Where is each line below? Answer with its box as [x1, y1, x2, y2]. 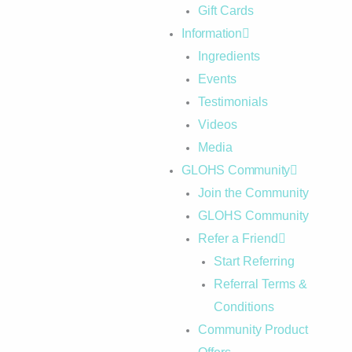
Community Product [197, 323, 308, 337]
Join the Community [197, 186, 309, 200]
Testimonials [197, 95, 268, 109]
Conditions [214, 300, 275, 314]
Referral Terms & [214, 277, 308, 291]
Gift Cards [197, 4, 254, 18]
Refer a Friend [197, 232, 278, 246]
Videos [197, 118, 237, 132]
